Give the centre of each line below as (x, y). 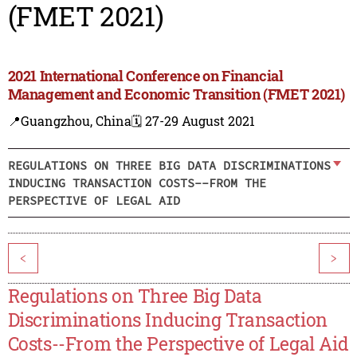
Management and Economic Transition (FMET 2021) (177, 94)
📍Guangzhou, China (69, 121)
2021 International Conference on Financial (145, 76)
